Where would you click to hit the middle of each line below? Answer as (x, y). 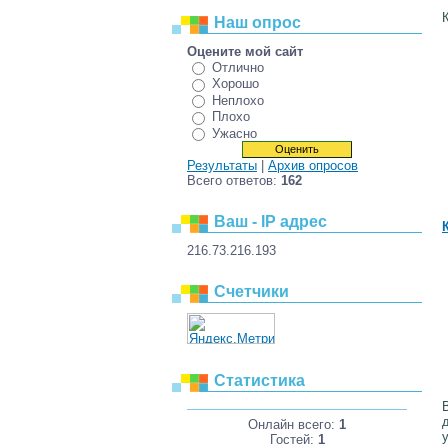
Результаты (222, 166)
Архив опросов (313, 166)
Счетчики (251, 292)
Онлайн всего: (293, 424)
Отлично (238, 67)
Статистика (259, 381)
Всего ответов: (234, 181)
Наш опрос (257, 22)
